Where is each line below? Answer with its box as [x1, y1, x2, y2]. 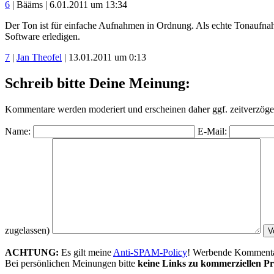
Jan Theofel [17, 51, 62, 62]
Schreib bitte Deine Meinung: [5, 75, 190, 91]
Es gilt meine [59, 246, 113, 257]
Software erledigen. [5, 31, 80, 42]
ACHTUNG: [5, 246, 59, 257]
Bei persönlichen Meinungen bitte [5, 257, 138, 268]
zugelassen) [5, 224, 50, 235]
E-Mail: [198, 125, 227, 136]
